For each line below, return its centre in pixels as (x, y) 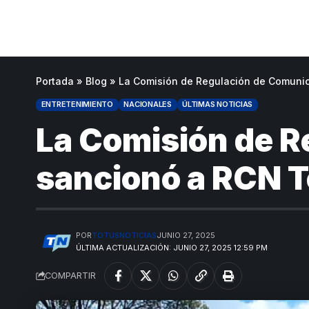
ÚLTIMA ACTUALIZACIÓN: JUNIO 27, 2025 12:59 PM (172, 247)
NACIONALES (148, 104)
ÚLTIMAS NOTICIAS (218, 104)
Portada (55, 81)
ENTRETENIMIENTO (77, 104)
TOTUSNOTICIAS (124, 235)
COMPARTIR (70, 276)
